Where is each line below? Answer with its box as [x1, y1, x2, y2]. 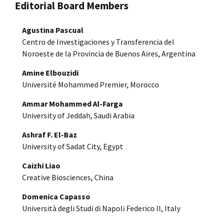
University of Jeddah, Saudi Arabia [22, 110, 135, 120]
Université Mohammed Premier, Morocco [22, 79, 159, 89]
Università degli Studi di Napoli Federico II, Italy [22, 203, 180, 213]
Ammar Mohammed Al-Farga [22, 98, 123, 109]
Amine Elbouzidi [22, 67, 79, 78]
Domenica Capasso [22, 191, 90, 201]
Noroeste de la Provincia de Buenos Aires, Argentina [22, 48, 195, 58]
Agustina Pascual [22, 25, 83, 35]
